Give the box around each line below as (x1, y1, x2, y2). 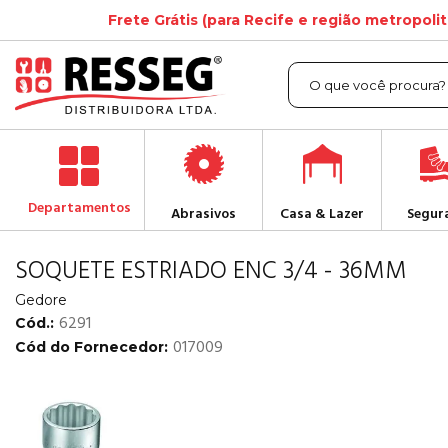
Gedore (15, 291, 67, 309)
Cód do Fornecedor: (15, 338, 168, 356)
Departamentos (27, 197, 131, 218)
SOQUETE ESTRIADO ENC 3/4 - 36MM (15, 253, 407, 288)
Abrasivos (171, 204, 237, 224)
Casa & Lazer (280, 204, 365, 224)
